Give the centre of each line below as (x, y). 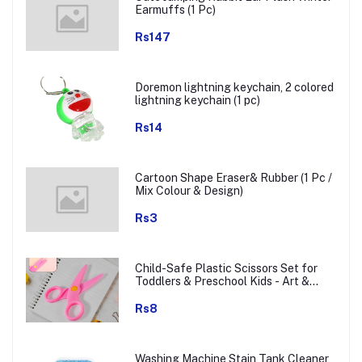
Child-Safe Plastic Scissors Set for (226, 269)
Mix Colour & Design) (189, 191)
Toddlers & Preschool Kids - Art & (222, 282)
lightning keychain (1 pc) (197, 101)
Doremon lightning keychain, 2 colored (234, 88)
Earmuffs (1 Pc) (175, 10)
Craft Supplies (173, 295)
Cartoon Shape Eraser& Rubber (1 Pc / (233, 178)
